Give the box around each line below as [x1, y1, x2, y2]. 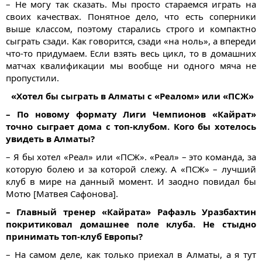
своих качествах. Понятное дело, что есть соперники [6, 11, 256, 23]
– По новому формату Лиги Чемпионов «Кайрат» [6, 108, 256, 120]
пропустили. [6, 72, 59, 84]
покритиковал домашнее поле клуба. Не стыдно [6, 218, 256, 230]
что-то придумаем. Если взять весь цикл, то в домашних [6, 47, 256, 60]
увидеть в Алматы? [6, 133, 95, 145]
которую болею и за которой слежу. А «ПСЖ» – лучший [6, 163, 256, 175]
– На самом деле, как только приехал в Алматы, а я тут [6, 249, 256, 261]
